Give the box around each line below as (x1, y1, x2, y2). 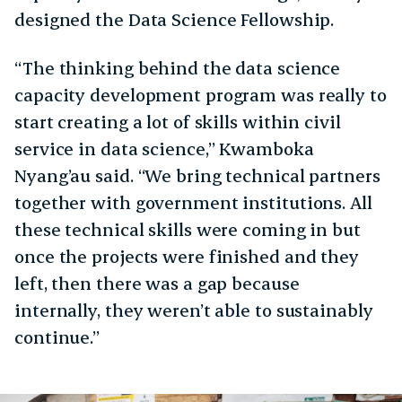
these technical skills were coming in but (14, 217, 361, 240)
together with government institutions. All (14, 190, 372, 214)
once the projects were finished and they (14, 244, 359, 267)
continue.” (14, 325, 104, 348)
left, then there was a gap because (14, 271, 300, 294)
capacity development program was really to (14, 83, 387, 106)
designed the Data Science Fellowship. (14, 7, 339, 31)
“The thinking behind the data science (14, 56, 341, 79)
